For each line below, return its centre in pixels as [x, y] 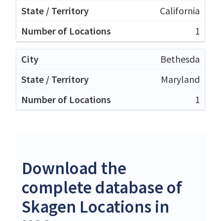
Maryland [180, 79]
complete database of [102, 187]
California [180, 10]
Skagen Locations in [95, 206]
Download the [74, 168]
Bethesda [180, 59]
